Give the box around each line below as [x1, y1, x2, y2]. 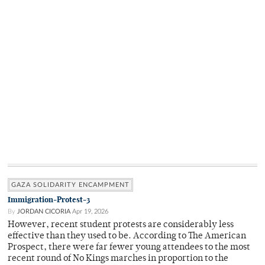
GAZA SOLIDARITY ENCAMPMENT [11, 182, 130, 189]
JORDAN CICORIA [17, 208, 70, 215]
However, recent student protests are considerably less [8, 221, 234, 230]
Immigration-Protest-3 [8, 195, 90, 205]
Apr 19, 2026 [72, 208, 108, 215]
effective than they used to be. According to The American [8, 232, 246, 241]
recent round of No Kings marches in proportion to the [8, 254, 228, 264]
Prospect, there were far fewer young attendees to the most [8, 243, 250, 253]
